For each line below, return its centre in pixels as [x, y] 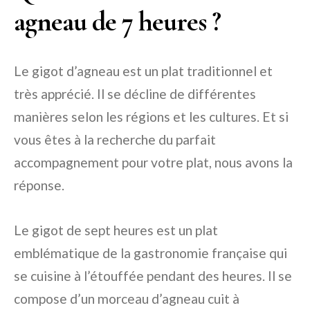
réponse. [39, 185]
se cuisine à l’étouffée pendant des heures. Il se [153, 276]
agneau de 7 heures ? [117, 21]
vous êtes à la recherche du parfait [115, 139]
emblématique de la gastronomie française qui [151, 253]
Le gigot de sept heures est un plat [116, 230]
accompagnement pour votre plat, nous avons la [153, 162]
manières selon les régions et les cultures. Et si [151, 117]
